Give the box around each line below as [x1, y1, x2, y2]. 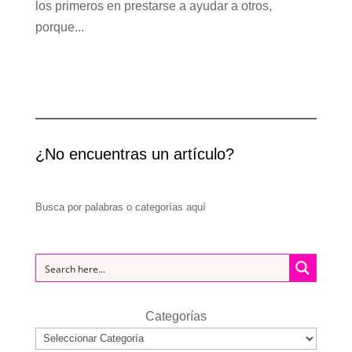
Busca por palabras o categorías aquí [35, 201, 206, 213]
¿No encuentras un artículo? [35, 145, 234, 163]
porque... [35, 20, 84, 34]
